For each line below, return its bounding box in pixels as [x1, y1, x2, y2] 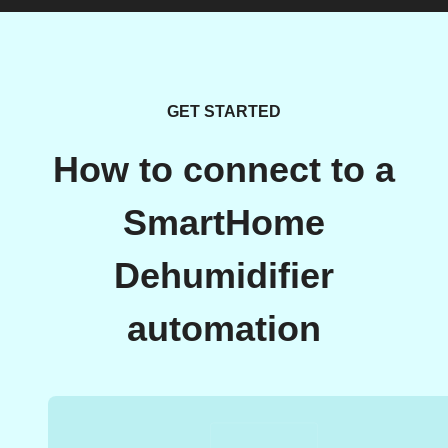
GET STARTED [167, 103, 281, 120]
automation [127, 309, 321, 349]
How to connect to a [53, 150, 395, 190]
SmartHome [123, 203, 325, 243]
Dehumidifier [114, 256, 334, 296]
